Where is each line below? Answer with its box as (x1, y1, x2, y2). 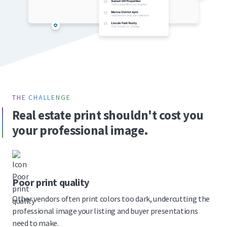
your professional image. (12, 122, 148, 139)
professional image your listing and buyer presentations (12, 206, 198, 216)
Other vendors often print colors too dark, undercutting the (12, 194, 210, 204)
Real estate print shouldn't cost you (12, 107, 204, 124)
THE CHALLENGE (12, 93, 71, 102)
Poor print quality (12, 176, 89, 189)
